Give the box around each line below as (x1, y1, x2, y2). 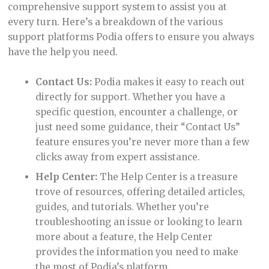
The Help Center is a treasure (97, 171, 238, 183)
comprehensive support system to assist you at (7, 1, 227, 13)
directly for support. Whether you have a (35, 91, 226, 103)
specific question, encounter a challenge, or (35, 106, 238, 118)
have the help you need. (7, 46, 118, 58)
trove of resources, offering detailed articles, (35, 186, 246, 198)
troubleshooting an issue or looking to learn (35, 216, 243, 228)
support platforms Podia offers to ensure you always (7, 31, 254, 43)
